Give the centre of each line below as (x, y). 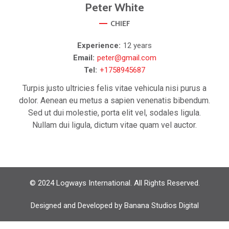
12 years (138, 45)
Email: (84, 58)
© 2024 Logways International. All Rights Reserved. (114, 183)
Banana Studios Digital (161, 205)
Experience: (99, 45)
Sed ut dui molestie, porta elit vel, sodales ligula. (114, 113)
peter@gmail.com (127, 58)
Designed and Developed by (77, 205)
